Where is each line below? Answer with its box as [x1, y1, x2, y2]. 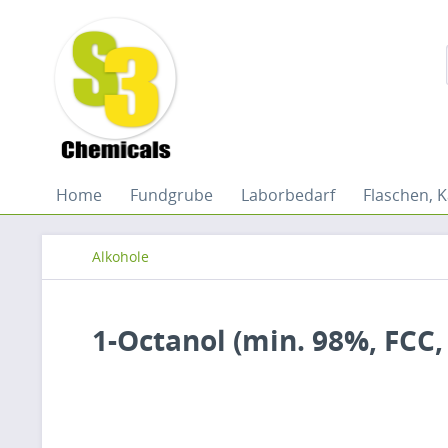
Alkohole [92, 247, 149, 266]
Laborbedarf [241, 184, 335, 206]
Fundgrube [130, 184, 213, 206]
